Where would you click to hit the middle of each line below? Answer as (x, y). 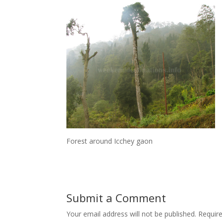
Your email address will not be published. (132, 214)
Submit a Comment (116, 198)
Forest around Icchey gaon (110, 141)
